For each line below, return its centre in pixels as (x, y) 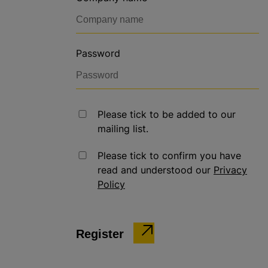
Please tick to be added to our (167, 114)
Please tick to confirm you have (169, 156)
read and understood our (156, 170)
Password (98, 53)
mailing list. (123, 129)
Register (100, 234)
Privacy (230, 170)
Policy (111, 184)
